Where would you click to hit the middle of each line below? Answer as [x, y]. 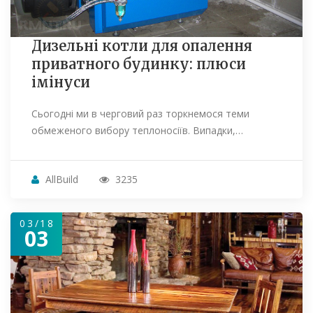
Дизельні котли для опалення [142, 46]
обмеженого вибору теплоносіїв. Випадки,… [137, 131]
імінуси [61, 82]
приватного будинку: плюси [139, 64]
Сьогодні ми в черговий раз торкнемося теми [140, 114]
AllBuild [62, 180]
